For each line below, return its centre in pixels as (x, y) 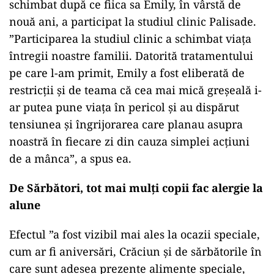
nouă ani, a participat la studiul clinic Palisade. (133, 21)
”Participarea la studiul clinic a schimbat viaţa (130, 39)
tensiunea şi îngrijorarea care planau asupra (126, 124)
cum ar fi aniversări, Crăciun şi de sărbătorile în (135, 251)
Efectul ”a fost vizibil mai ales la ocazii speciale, (135, 234)
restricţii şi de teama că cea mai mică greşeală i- (135, 90)
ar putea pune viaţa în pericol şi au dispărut (124, 107)
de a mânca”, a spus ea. (70, 158)
